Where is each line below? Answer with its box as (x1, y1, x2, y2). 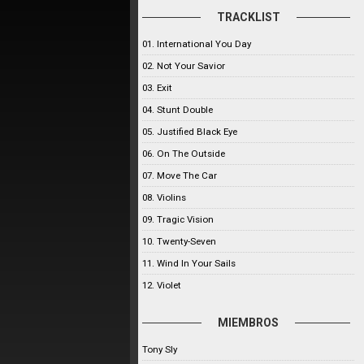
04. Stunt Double (142, 104, 213, 115)
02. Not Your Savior (142, 60, 225, 71)
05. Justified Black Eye (142, 126, 237, 137)
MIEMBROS (218, 316, 279, 329)
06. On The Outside (142, 148, 225, 159)
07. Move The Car (142, 170, 217, 181)
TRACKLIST (216, 11, 280, 24)
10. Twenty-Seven (142, 236, 216, 247)
